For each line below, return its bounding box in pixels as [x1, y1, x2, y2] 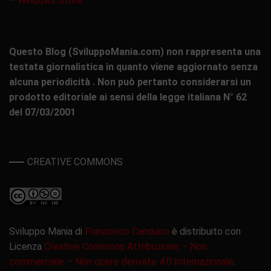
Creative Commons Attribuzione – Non [44, 241, 207, 253]
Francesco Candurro [85, 226, 169, 238]
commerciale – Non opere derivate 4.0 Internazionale [9, 256, 234, 268]
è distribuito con [169, 226, 241, 238]
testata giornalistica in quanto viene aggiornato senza [9, 61, 258, 73]
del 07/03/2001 [9, 106, 76, 119]
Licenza [9, 241, 44, 253]
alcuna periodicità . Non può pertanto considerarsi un [9, 76, 251, 88]
